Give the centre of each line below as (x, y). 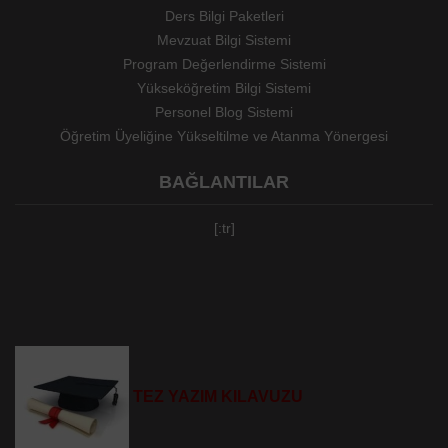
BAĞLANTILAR (224, 181)
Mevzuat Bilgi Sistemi (224, 39)
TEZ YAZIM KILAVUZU (218, 397)
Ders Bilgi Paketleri (224, 15)
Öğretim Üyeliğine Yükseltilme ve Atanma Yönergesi (224, 135)
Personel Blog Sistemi (224, 111)
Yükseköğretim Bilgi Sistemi (224, 87)
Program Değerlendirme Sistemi (224, 63)
